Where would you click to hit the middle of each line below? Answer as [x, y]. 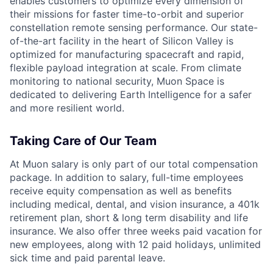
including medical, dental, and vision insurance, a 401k [135, 204]
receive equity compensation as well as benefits [121, 190]
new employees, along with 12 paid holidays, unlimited [135, 244]
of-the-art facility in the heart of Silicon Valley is [122, 41]
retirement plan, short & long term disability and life [129, 217]
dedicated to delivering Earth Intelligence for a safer [131, 94]
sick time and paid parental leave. [87, 257]
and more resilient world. [67, 108]
